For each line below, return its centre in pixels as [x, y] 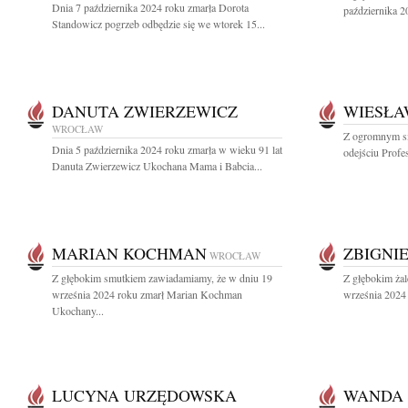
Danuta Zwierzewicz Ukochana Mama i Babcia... [157, 166]
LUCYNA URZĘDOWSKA [144, 395]
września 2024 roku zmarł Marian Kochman [147, 294]
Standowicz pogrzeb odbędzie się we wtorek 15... [158, 24]
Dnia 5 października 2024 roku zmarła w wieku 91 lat [167, 149]
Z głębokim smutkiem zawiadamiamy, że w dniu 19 [162, 278]
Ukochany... [78, 311]
